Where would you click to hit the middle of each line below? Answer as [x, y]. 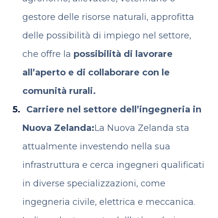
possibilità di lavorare [123, 54]
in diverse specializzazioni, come [94, 183]
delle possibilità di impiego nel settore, [107, 36]
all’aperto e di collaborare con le [96, 73]
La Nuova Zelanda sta [142, 128]
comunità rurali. [59, 91]
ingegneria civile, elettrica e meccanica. [109, 202]
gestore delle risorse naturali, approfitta [108, 17]
